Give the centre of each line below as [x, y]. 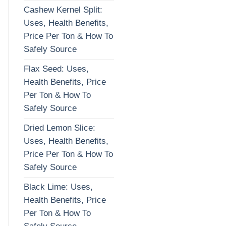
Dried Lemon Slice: [60, 128]
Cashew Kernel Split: [63, 10]
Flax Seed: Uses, [56, 69]
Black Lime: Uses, [58, 187]
